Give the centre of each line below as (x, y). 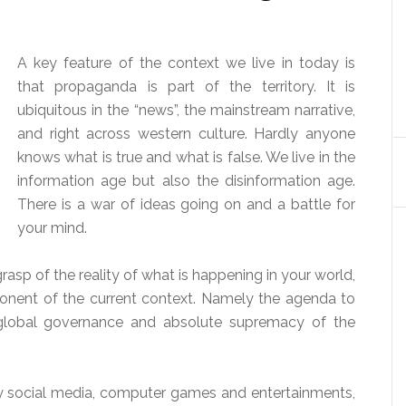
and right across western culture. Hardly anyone (186, 134)
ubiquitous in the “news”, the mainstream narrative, (186, 110)
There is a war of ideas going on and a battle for (186, 204)
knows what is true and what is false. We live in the (186, 157)
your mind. (52, 228)
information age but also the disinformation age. (186, 181)
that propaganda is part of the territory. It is (186, 87)
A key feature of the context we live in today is (186, 63)
